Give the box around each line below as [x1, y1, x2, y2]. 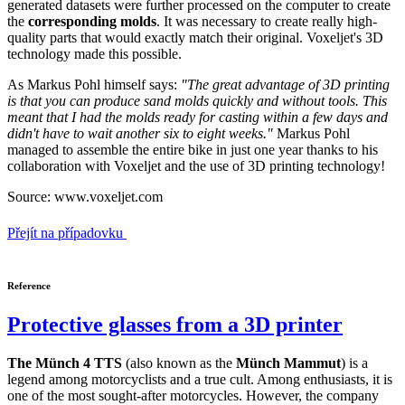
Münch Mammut [236, 355, 341, 372]
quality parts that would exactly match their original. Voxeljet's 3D [7, 29, 383, 45]
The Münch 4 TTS [7, 355, 122, 372]
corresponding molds [28, 13, 156, 29]
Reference [7, 279, 51, 291]
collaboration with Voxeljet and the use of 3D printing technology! [7, 157, 385, 174]
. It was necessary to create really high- [156, 13, 377, 29]
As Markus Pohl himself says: [7, 76, 181, 92]
